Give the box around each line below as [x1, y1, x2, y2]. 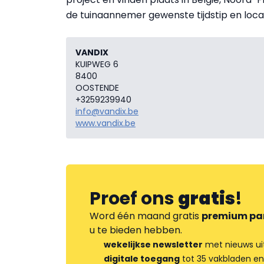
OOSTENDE [75, 81, 119, 94]
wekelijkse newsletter [104, 238, 203, 250]
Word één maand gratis [90, 209, 202, 223]
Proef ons [90, 186, 178, 211]
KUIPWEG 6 [75, 58, 118, 70]
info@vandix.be [75, 105, 138, 117]
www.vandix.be [75, 117, 136, 129]
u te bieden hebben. [90, 223, 182, 237]
